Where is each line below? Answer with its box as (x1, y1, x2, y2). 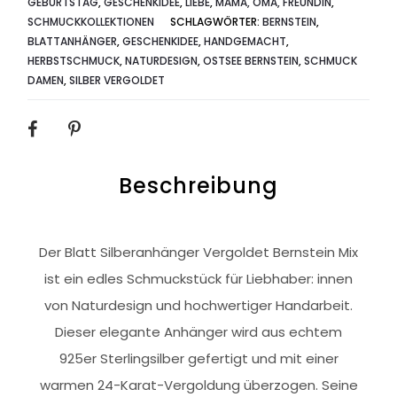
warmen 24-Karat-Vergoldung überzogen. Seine (39, 376, 358, 395)
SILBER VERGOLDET (69, 73, 166, 89)
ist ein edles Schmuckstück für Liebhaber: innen (44, 269, 353, 289)
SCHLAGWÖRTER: (170, 14, 263, 30)
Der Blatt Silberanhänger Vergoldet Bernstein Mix (39, 243, 358, 262)
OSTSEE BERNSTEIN (203, 53, 300, 69)
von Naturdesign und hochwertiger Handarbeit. (44, 296, 353, 315)
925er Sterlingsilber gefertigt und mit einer (58, 349, 339, 369)
